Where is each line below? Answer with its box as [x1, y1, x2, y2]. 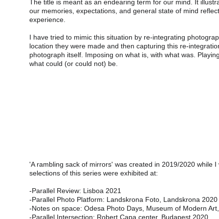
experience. [29, 16, 66, 23]
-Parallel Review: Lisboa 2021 [29, 187, 121, 195]
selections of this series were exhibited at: [29, 169, 158, 177]
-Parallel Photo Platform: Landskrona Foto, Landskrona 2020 [29, 196, 218, 203]
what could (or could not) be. [29, 60, 118, 67]
